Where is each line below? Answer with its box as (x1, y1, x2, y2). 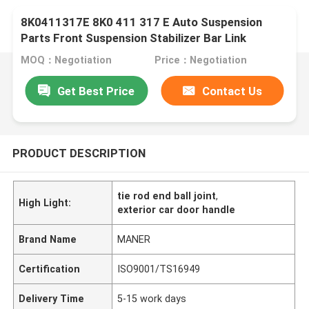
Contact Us (202, 83, 263, 98)
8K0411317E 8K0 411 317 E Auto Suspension (21, 15, 263, 30)
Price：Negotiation (154, 54, 247, 66)
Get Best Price (57, 83, 135, 98)
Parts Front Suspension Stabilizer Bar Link (21, 31, 247, 46)
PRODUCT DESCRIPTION (12, 146, 146, 160)
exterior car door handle (117, 203, 236, 215)
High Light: (19, 197, 72, 208)
